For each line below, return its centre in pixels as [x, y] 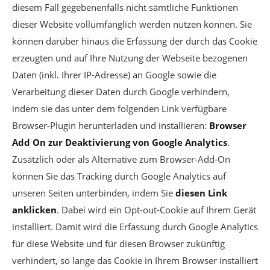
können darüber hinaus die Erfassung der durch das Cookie [135, 41]
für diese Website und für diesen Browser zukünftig [118, 243]
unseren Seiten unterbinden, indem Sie [94, 193]
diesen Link [201, 193]
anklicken [34, 210]
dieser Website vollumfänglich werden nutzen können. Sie [132, 24]
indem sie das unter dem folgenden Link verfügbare [119, 108]
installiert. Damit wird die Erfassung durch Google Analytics [135, 227]
